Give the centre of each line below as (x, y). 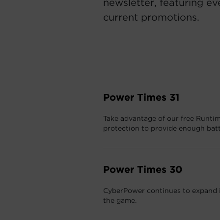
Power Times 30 (143, 169)
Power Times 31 (141, 97)
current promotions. (151, 17)
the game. (120, 200)
